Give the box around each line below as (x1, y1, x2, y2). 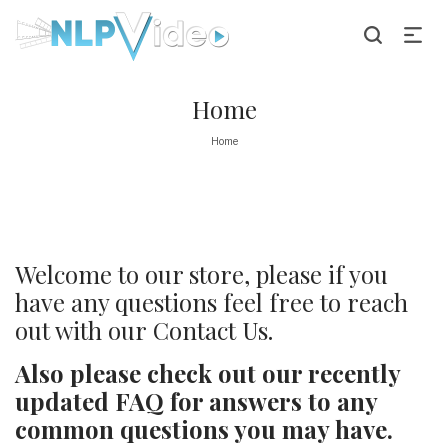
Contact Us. (153, 314, 273, 346)
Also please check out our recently (15, 357, 400, 389)
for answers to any (164, 385, 377, 417)
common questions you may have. (15, 413, 393, 445)
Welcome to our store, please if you (15, 258, 388, 290)
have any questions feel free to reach (15, 286, 408, 318)
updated (15, 385, 115, 417)
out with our (15, 314, 153, 346)
